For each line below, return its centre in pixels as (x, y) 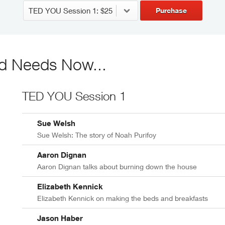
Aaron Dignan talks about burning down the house (117, 167)
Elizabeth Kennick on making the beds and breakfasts (122, 198)
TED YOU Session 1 (74, 96)
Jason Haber (60, 218)
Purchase (171, 11)
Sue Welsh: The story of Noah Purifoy (96, 135)
